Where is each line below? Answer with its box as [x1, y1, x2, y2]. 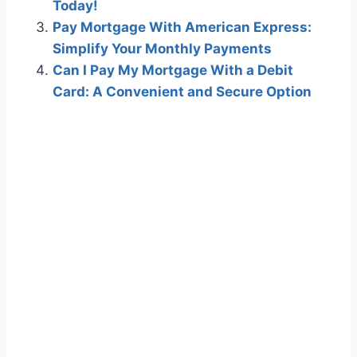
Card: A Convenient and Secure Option [53, 84, 312, 100]
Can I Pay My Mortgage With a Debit [53, 62, 293, 79]
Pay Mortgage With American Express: [53, 19, 312, 36]
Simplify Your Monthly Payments [53, 41, 272, 57]
